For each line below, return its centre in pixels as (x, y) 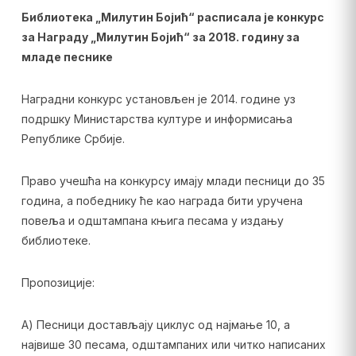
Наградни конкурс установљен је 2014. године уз (158, 99)
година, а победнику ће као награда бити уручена (162, 201)
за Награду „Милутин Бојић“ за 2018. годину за (160, 37)
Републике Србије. (73, 139)
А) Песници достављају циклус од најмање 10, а (155, 325)
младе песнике (67, 57)
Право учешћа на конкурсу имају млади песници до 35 (173, 181)
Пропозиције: (58, 282)
